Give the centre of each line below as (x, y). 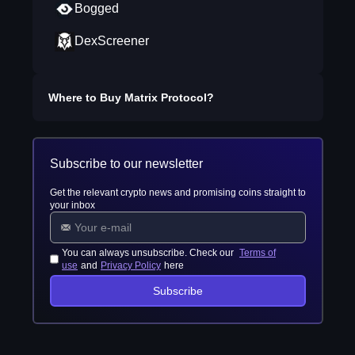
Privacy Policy (131, 265)
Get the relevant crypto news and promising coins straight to (177, 193)
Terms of (258, 253)
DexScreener (111, 41)
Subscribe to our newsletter (126, 164)
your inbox (72, 205)
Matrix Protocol (165, 97)
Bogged (96, 8)
